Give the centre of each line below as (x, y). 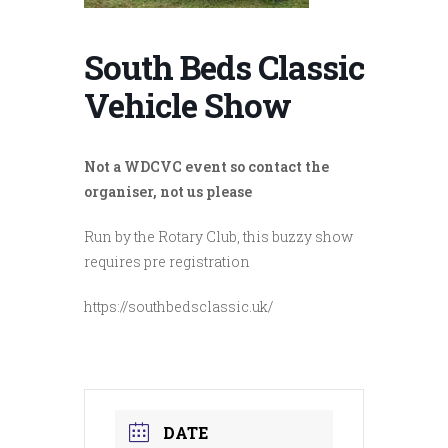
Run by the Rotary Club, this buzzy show (218, 236)
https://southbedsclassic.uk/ (178, 306)
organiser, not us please (168, 191)
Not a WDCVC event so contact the (206, 166)
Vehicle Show (187, 105)
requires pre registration (167, 261)
